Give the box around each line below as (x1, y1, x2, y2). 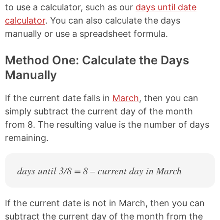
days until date (136, 2, 196, 13)
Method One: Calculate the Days (5, 53, 189, 68)
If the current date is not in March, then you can (5, 198, 205, 209)
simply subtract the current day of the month (5, 106, 193, 117)
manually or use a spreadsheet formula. (5, 28, 168, 39)
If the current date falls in (5, 93, 112, 104)
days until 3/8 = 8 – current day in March (17, 164, 182, 177)
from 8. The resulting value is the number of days (5, 119, 209, 130)
